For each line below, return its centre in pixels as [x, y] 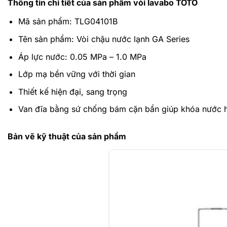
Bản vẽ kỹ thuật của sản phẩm [67, 137]
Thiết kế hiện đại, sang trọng [72, 91]
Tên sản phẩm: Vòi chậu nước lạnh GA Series [104, 39]
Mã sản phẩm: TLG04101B [68, 22]
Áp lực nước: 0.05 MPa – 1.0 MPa [82, 56]
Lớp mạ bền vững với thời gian [77, 74]
